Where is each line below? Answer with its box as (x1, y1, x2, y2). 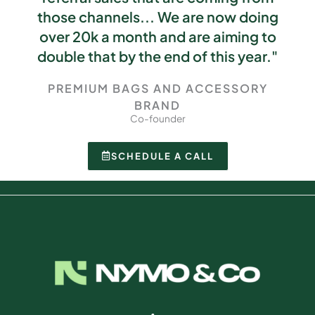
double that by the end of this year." (37, 46, 278, 65)
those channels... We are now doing (37, 7, 278, 25)
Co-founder (129, 112, 186, 124)
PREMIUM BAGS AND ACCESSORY (47, 80, 268, 96)
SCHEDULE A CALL (110, 150, 214, 162)
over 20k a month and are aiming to (39, 27, 276, 45)
